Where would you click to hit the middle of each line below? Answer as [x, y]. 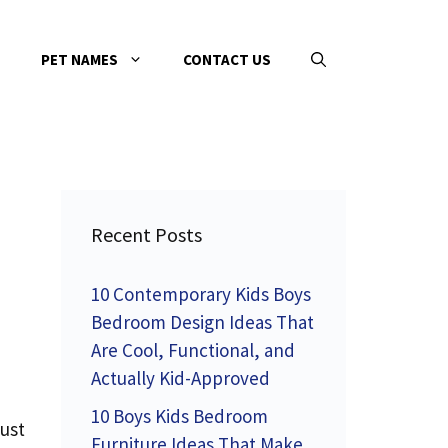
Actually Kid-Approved [180, 378]
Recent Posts [146, 234]
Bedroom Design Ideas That [202, 322]
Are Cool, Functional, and [193, 350]
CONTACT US [227, 59]
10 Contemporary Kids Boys [201, 294]
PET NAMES [79, 59]
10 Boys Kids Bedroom [179, 415]
